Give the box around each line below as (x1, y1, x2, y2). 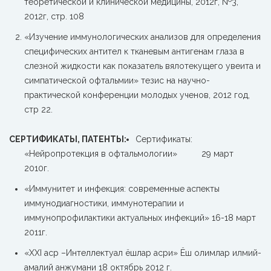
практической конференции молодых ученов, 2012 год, (24, 90, 250, 100)
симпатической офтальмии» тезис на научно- (24, 76, 210, 85)
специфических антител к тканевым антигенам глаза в (24, 47, 244, 56)
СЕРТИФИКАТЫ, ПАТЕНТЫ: (9, 134, 126, 144)
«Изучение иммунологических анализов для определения (24, 32, 261, 42)
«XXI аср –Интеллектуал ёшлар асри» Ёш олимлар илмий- (24, 248, 261, 258)
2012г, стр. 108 (24, 11, 84, 21)
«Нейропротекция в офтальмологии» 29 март (24, 149, 236, 158)
